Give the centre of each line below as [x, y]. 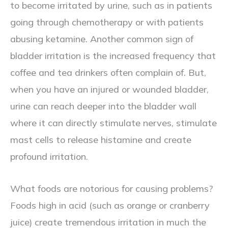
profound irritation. [49, 157]
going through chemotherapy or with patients [107, 22]
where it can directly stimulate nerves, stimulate [113, 123]
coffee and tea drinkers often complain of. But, [108, 73]
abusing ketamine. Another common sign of [102, 39]
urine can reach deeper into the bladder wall [103, 106]
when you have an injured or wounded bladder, [109, 90]
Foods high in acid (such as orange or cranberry [110, 205]
